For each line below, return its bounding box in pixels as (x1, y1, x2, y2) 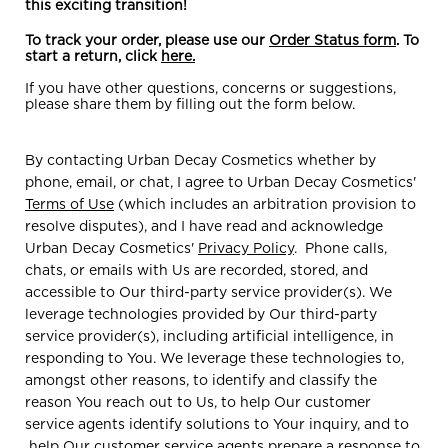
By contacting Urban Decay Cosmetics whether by (25, 152, 376, 168)
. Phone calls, (294, 240, 387, 256)
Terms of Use (25, 196, 114, 212)
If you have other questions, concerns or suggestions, (25, 80, 396, 96)
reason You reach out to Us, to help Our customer (25, 394, 371, 410)
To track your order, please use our (25, 32, 269, 48)
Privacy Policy (198, 240, 294, 256)
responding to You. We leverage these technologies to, (25, 350, 404, 366)
